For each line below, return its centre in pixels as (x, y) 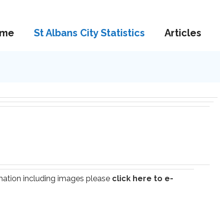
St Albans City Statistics (89, 33)
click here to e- (143, 179)
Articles (183, 33)
